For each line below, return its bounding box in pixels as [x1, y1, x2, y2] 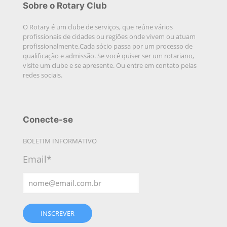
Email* [23, 153, 52, 165]
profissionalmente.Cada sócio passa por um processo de [23, 41, 193, 51]
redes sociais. [23, 70, 62, 80]
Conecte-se [23, 114, 73, 125]
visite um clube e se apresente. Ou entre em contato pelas [23, 60, 197, 70]
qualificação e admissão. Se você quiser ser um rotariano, [23, 51, 194, 60]
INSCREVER [41, 208, 74, 218]
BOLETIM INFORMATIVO [23, 136, 97, 145]
